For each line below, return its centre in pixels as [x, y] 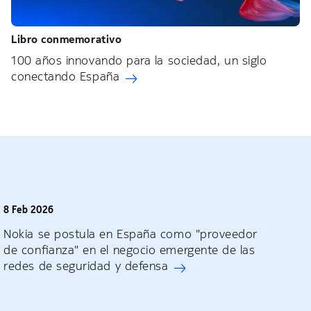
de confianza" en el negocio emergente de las [129, 250]
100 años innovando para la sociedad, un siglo [139, 61]
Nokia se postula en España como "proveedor [131, 234]
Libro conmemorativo [67, 40]
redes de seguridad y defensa [86, 266]
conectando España [66, 77]
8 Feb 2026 [29, 210]
